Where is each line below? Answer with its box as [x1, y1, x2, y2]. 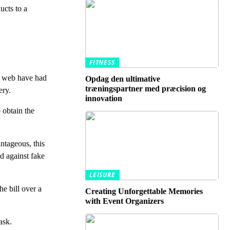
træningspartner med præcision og [85, 84, 206, 93]
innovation [85, 94, 122, 103]
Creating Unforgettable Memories [85, 187, 203, 196]
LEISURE [89, 170, 116, 179]
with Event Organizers [85, 197, 164, 205]
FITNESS [89, 58, 115, 67]
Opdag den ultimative [85, 74, 160, 83]
